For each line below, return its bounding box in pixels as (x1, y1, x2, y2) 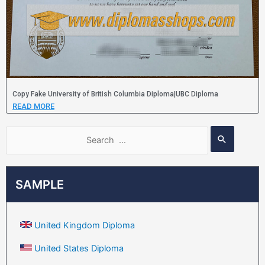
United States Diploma (34, 243, 124, 254)
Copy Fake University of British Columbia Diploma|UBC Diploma (12, 90, 218, 99)
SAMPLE (15, 177, 64, 192)
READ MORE (12, 102, 54, 111)
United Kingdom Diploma (34, 219, 135, 231)
